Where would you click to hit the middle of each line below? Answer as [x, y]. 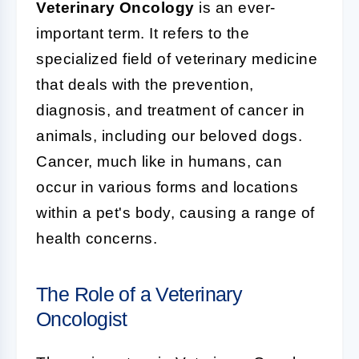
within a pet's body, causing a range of [175, 213]
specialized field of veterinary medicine [177, 59]
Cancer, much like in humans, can [159, 161]
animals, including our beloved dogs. [169, 136]
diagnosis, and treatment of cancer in [171, 110]
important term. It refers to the [143, 33]
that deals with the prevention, [145, 85]
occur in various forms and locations [167, 187]
